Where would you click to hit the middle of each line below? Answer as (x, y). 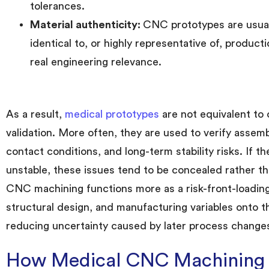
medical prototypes (112, 114)
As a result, (35, 114)
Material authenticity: (86, 24)
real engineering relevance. (96, 62)
